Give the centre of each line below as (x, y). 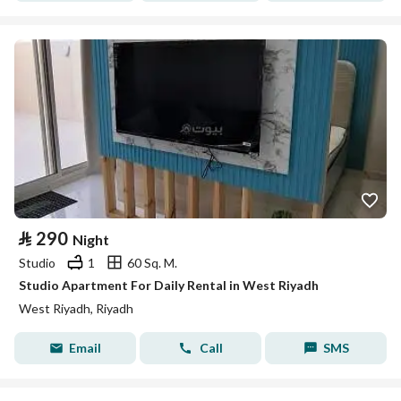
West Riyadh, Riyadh (76, 308)
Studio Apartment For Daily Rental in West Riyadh (169, 285)
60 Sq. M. (152, 262)
